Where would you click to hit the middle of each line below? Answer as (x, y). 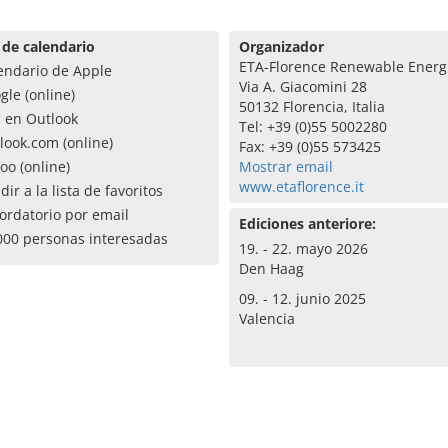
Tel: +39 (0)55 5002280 (312, 126)
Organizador (281, 46)
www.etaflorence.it (301, 186)
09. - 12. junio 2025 (302, 298)
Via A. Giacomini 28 (302, 86)
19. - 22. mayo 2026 (303, 248)
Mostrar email (285, 166)
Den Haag (271, 268)
